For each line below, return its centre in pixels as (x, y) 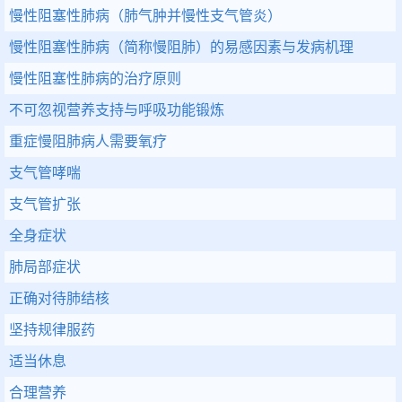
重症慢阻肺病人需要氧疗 (88, 141)
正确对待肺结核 (59, 298)
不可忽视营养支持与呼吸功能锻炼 (117, 110)
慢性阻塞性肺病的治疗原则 (95, 79)
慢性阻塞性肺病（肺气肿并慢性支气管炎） (145, 16)
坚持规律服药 (52, 330)
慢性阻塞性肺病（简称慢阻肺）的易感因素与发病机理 (181, 47)
